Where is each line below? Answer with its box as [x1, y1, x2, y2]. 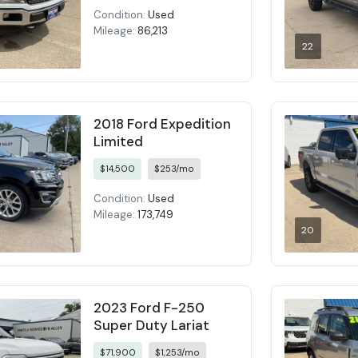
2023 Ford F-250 [93, 299, 205, 317]
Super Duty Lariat [93, 316, 210, 335]
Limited [93, 132, 144, 150]
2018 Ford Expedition [93, 114, 232, 133]
